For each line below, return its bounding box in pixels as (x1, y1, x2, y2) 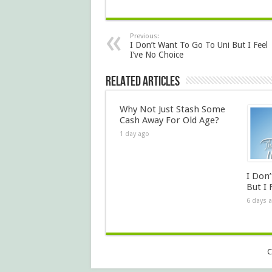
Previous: (129, 32, 159, 40)
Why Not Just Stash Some (119, 104, 225, 115)
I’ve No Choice (129, 50, 183, 59)
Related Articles (105, 73, 180, 90)
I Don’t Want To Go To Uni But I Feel (129, 40, 268, 50)
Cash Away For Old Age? (119, 115, 219, 126)
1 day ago (119, 130, 149, 138)
